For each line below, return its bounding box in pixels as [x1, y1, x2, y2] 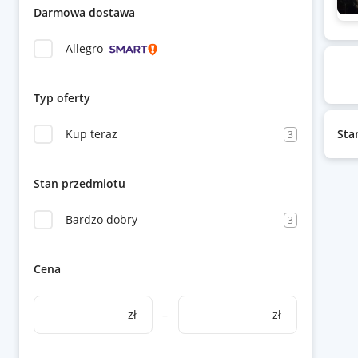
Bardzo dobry [66, 212, 137, 227]
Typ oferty [34, 90, 90, 105]
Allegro [66, 41, 103, 56]
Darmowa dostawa [34, 5, 135, 20]
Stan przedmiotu [34, 176, 125, 191]
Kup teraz [66, 126, 117, 141]
